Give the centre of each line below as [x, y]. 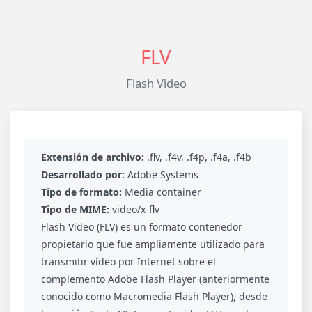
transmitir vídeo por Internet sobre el [128, 261]
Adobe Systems [162, 174]
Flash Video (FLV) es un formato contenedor [142, 226]
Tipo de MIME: [75, 209]
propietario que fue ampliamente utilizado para [153, 244]
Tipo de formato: [81, 192]
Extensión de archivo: [93, 157]
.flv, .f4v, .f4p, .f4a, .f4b [198, 157]
